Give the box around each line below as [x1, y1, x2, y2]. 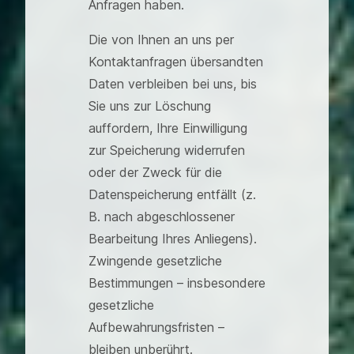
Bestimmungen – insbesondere [88, 275, 265, 291]
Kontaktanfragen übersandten [88, 54, 263, 70]
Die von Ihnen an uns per [88, 32, 234, 47]
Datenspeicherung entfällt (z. [88, 186, 256, 202]
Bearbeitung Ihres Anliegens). [88, 231, 257, 247]
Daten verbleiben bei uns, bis [88, 76, 257, 92]
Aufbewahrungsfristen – [88, 319, 224, 335]
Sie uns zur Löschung [88, 98, 211, 114]
